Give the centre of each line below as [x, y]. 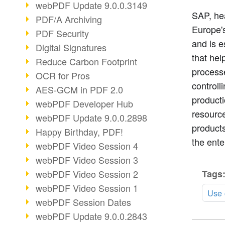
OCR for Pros [63, 75]
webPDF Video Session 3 [87, 160]
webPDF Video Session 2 [87, 174]
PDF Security [62, 33]
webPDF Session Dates [83, 202]
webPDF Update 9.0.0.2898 [91, 118]
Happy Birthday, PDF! [79, 132]
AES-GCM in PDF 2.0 [79, 89]
